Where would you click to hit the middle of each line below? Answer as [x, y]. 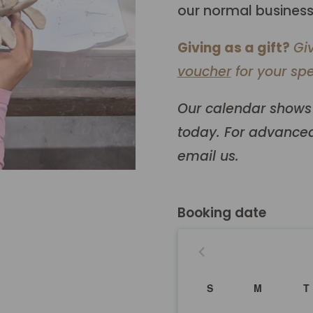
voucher [204, 72]
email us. [208, 156]
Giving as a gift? [233, 48]
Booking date [221, 212]
